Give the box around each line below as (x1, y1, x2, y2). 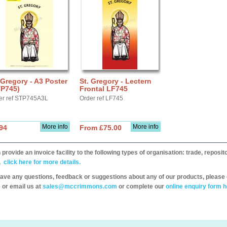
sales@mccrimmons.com (43, 183, 117, 190)
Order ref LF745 (80, 95, 123, 102)
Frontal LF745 (80, 85, 128, 93)
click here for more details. (2, 159, 81, 166)
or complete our (117, 183, 166, 190)
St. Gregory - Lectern (80, 77, 152, 85)
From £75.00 (80, 124, 122, 132)
